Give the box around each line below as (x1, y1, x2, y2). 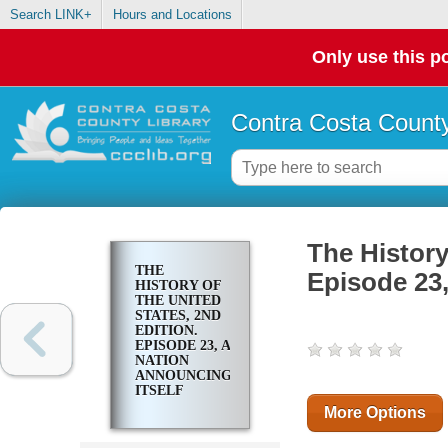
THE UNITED (134, 293, 221, 309)
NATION (134, 353, 189, 369)
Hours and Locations (112, 7, 232, 23)
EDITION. (134, 323, 198, 339)
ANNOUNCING (134, 368, 232, 384)
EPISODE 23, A (134, 338, 230, 354)
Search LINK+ (9, 7, 92, 23)
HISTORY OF (134, 278, 221, 294)
